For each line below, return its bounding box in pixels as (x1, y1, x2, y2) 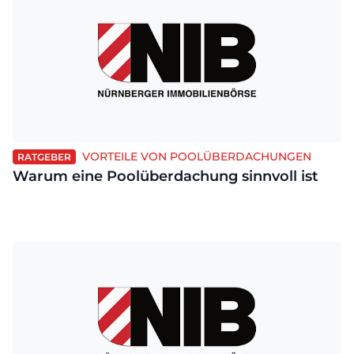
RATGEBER (17, 151, 71, 163)
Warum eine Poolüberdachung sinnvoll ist (13, 168, 318, 185)
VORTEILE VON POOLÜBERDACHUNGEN (82, 149, 311, 164)
